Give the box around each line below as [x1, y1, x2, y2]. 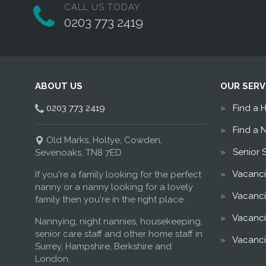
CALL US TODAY [64, 2, 140, 13]
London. [34, 253, 70, 264]
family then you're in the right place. [34, 194, 185, 205]
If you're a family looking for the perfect [34, 169, 201, 180]
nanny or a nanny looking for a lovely [34, 181, 193, 192]
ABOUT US [34, 80, 83, 91]
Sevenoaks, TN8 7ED [34, 147, 122, 158]
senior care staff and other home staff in [34, 228, 202, 239]
